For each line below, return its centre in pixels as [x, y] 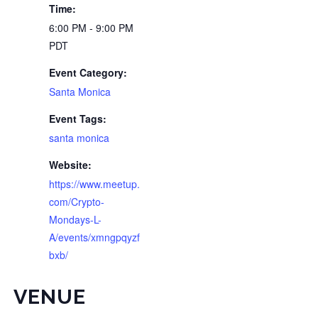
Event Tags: [77, 119]
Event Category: [88, 72]
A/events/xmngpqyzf [94, 237]
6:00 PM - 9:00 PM [91, 28]
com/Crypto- [76, 202]
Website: [70, 165]
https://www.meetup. [94, 184]
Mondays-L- [75, 219]
